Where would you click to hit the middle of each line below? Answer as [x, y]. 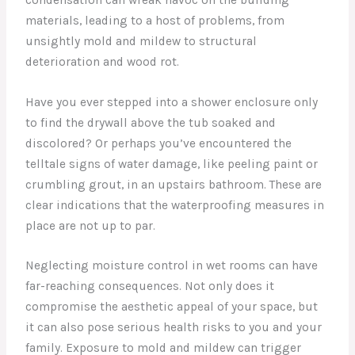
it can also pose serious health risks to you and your [174, 328]
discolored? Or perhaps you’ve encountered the [159, 143]
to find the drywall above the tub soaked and [151, 122]
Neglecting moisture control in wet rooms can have [172, 266]
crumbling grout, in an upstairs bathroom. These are [174, 184]
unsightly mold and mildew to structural [141, 41]
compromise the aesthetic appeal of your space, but [172, 307]
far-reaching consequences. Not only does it [150, 286]
